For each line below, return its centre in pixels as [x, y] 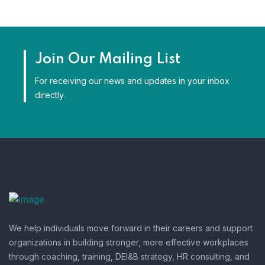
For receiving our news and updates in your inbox [132, 81]
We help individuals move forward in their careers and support [131, 228]
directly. [50, 95]
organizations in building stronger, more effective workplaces [129, 242]
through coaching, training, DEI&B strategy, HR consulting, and [129, 256]
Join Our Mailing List [108, 59]
